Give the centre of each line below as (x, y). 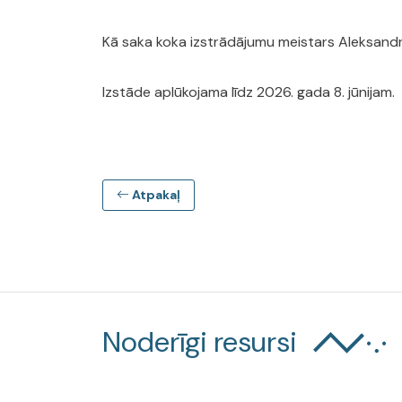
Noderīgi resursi (200, 342)
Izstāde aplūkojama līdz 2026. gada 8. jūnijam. (249, 92)
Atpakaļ (155, 195)
